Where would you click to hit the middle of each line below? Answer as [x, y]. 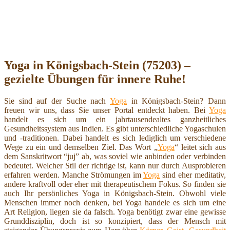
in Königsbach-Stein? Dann [176, 101]
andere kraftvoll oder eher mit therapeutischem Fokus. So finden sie [115, 184]
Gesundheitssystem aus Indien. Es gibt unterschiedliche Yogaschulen [115, 128]
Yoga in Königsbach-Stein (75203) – [97, 65]
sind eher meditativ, [193, 175]
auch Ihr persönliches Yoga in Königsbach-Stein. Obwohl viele [115, 193]
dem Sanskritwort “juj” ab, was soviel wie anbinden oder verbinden [115, 156]
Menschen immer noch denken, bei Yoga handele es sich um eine [115, 202]
